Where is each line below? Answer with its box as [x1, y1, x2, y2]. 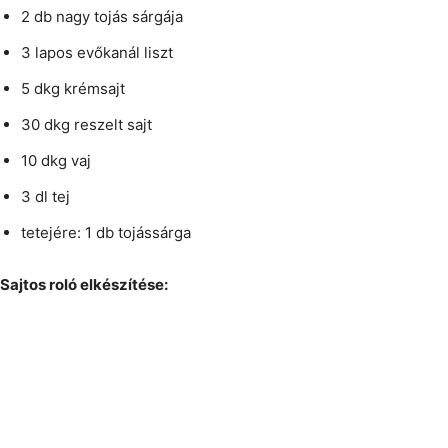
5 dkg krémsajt [21, 79, 125, 99]
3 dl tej [21, 187, 70, 207]
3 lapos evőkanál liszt [21, 43, 173, 63]
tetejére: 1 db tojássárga [21, 223, 191, 243]
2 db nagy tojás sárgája [21, 7, 183, 27]
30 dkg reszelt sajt [21, 115, 152, 135]
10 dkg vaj [21, 151, 91, 171]
